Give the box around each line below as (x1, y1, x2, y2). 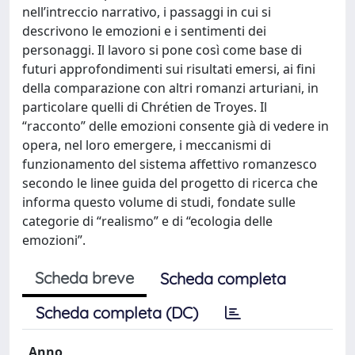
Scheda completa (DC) (36, 303, 198, 323)
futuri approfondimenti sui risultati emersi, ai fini (22, 60, 315, 78)
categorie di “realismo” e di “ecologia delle (22, 212, 273, 230)
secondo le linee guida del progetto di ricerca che (22, 174, 318, 192)
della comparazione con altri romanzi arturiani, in (22, 79, 319, 97)
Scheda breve (35, 268, 134, 288)
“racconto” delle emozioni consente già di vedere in (22, 117, 329, 135)
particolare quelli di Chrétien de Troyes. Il (22, 98, 267, 116)
